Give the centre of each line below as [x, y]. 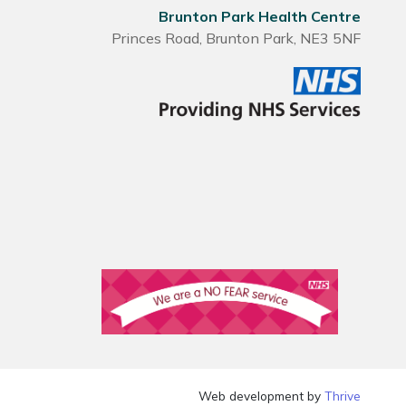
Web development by [262, 395]
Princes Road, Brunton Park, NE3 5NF [237, 38]
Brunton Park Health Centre [260, 16]
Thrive [343, 395]
